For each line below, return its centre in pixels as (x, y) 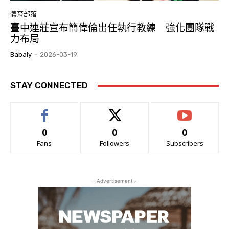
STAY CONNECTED (49, 86)
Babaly (21, 55)
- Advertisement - (114, 181)
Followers (114, 143)
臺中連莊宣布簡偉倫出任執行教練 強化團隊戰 (112, 28)
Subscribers (185, 143)
